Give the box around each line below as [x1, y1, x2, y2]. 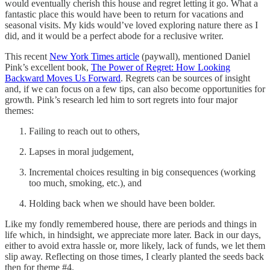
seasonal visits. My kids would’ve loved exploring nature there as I [5, 20, 258, 31]
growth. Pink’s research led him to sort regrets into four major [5, 95, 237, 105]
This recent [5, 51, 49, 62]
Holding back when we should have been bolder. [29, 198, 215, 209]
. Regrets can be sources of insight [121, 73, 250, 84]
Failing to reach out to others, [29, 126, 140, 137]
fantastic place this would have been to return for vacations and [5, 9, 243, 20]
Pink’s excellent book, [5, 62, 91, 73]
